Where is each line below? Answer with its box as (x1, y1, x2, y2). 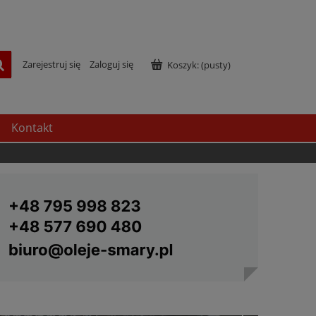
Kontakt (11, 120, 54, 135)
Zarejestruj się (23, 58, 80, 71)
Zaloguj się (90, 58, 133, 71)
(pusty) (201, 59, 231, 71)
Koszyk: (167, 59, 199, 71)
